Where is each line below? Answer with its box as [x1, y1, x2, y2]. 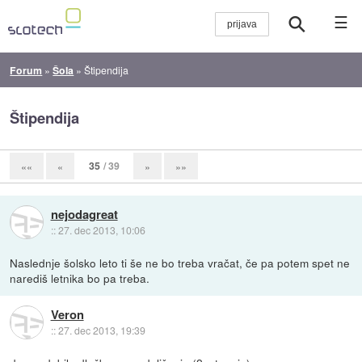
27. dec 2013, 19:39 [57, 323, 145, 338]
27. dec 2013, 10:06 [57, 222, 145, 237]
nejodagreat [50, 204, 118, 223]
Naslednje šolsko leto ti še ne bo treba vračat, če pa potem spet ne [10, 254, 351, 271]
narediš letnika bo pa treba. [10, 269, 150, 286]
